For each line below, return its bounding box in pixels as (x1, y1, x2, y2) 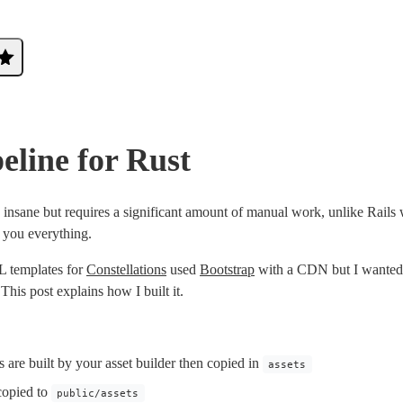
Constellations (86, 262, 166, 277)
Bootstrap (200, 262, 255, 277)
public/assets (57, 387, 139, 399)
